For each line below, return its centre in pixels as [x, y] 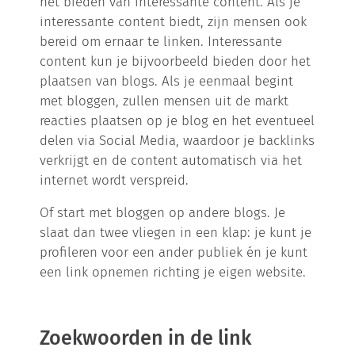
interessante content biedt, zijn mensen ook [174, 21]
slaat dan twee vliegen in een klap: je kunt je [176, 232]
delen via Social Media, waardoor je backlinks [177, 140]
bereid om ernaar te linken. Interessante [161, 41]
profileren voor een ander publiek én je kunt [174, 252]
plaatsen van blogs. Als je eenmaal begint [167, 80]
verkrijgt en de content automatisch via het [171, 160]
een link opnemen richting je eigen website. [173, 271]
